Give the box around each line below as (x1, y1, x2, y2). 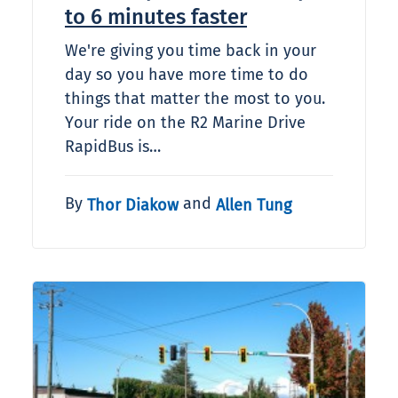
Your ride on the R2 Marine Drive (65, 113, 306, 133)
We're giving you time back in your (65, 41, 316, 61)
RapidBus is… (65, 137, 161, 157)
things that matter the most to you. (65, 89, 325, 109)
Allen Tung (216, 195, 291, 215)
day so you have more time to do (65, 65, 308, 85)
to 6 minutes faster (65, 4, 247, 30)
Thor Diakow (87, 195, 179, 215)
